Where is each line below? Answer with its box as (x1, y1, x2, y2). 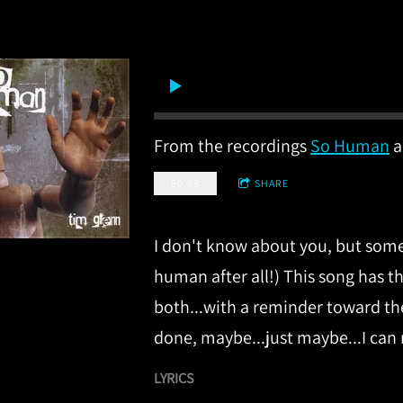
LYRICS (154, 369, 193, 389)
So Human (310, 134, 390, 158)
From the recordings (154, 134, 310, 158)
